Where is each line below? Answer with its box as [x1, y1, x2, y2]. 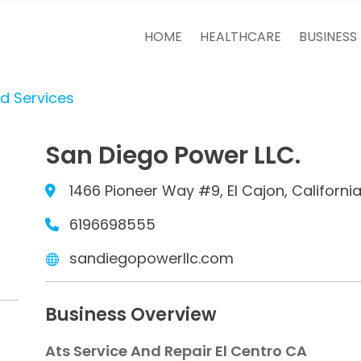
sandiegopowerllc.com [68, 247, 234, 268]
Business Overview [44, 301, 217, 327]
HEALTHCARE [199, 27, 281, 46]
